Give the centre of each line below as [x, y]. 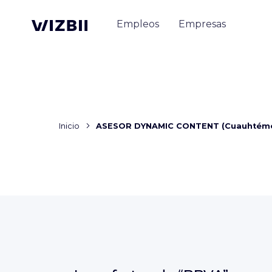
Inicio [69, 126]
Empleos [138, 24]
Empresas [202, 24]
